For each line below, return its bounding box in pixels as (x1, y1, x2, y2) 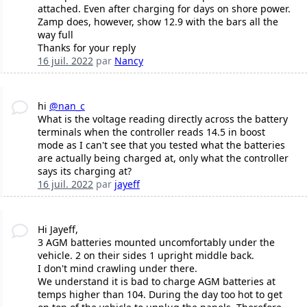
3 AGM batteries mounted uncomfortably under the (37, 235, 275, 249)
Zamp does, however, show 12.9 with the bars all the (37, 14, 278, 28)
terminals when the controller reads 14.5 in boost (37, 125, 265, 138)
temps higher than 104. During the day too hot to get (37, 287, 282, 301)
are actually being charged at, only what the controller (37, 151, 288, 164)
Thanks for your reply (37, 40, 136, 54)
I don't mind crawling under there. (37, 261, 197, 275)
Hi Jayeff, (37, 222, 78, 236)
